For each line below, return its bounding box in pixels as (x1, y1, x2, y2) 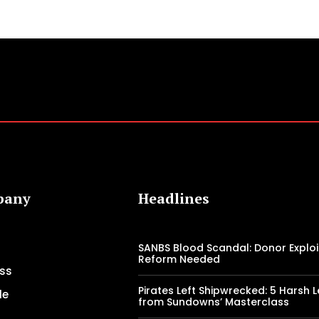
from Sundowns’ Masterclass (138, 295, 290, 310)
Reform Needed (138, 252, 221, 267)
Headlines (138, 189, 210, 209)
